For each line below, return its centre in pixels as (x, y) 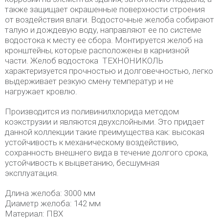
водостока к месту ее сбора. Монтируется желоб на (104, 40)
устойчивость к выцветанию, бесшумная (82, 163)
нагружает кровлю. (41, 91)
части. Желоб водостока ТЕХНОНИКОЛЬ (84, 61)
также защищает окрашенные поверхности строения (105, 9)
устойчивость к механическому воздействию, (92, 142)
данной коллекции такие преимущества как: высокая (105, 132)
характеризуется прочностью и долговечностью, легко (109, 71)
